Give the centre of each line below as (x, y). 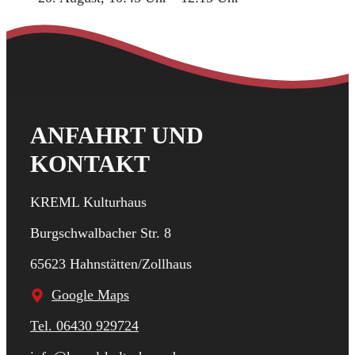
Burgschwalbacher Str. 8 (101, 233)
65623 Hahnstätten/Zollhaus (111, 264)
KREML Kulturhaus (88, 202)
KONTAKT (90, 164)
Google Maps (90, 295)
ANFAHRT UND (117, 136)
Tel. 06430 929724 (84, 326)
